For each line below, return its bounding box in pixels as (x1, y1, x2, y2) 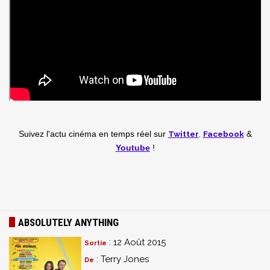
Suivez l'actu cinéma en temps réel (18, 130, 154, 139)
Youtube (115, 143, 150, 152)
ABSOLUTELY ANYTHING (18, 216, 119, 228)
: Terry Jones (94, 254, 149, 265)
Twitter (168, 129, 199, 139)
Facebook (202, 129, 244, 139)
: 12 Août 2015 (107, 237, 166, 248)
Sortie (84, 239, 107, 247)
